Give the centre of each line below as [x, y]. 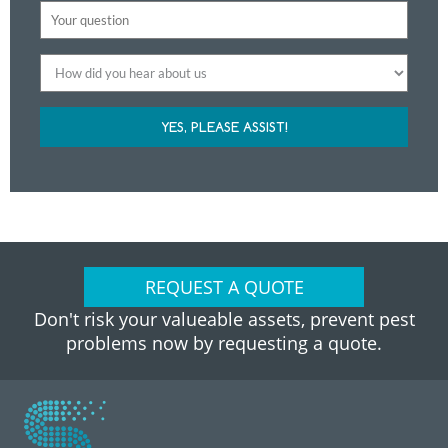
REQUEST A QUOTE [224, 287]
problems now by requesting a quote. [224, 343]
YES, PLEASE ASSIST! [224, 127]
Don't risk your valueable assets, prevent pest [224, 319]
